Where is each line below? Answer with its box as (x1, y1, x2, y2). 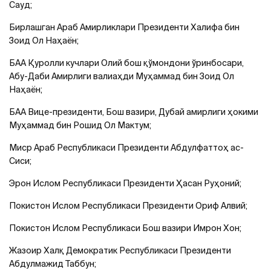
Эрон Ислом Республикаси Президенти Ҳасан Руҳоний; (9, 178, 241, 188)
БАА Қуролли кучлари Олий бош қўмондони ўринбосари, (9, 57, 244, 68)
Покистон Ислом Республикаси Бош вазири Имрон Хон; (9, 223, 241, 233)
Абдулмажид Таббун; (9, 258, 96, 269)
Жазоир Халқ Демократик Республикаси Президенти (9, 245, 231, 255)
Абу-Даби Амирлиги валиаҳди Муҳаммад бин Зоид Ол (9, 71, 234, 81)
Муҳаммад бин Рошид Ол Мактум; (9, 120, 151, 130)
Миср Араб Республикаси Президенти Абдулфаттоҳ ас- (9, 142, 244, 152)
